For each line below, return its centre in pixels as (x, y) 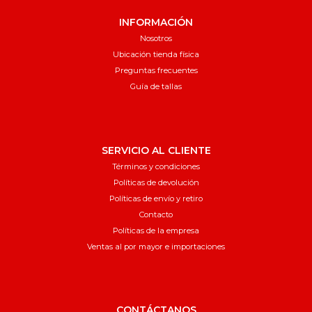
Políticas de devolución (156, 182)
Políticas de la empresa (156, 230)
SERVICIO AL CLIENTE (156, 150)
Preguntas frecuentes (156, 71)
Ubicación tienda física (156, 55)
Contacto (156, 214)
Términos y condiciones (156, 166)
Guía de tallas (156, 87)
